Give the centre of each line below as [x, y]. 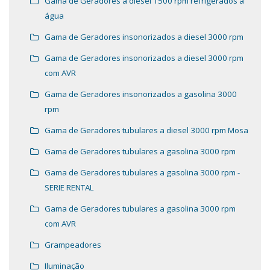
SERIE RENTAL [69, 188]
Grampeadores [73, 245]
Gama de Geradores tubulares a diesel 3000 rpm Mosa [146, 130]
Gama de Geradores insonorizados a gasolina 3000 [141, 94]
